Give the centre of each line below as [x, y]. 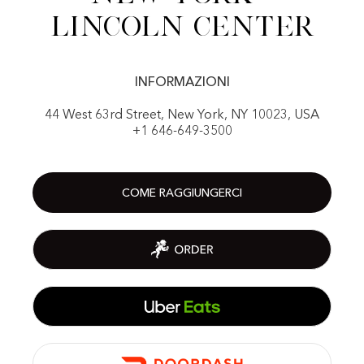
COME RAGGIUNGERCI [182, 193]
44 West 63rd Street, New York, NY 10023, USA [182, 115]
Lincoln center [182, 26]
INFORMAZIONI [182, 83]
